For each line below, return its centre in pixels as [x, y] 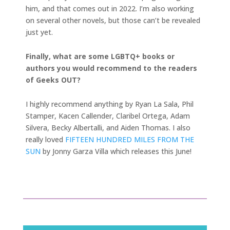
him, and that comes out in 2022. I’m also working [110, 9]
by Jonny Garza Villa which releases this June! [117, 151]
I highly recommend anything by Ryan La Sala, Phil [110, 104]
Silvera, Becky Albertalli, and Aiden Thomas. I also [108, 128]
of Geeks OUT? [53, 80]
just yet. [39, 32]
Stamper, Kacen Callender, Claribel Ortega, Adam [108, 116]
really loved [45, 140]
